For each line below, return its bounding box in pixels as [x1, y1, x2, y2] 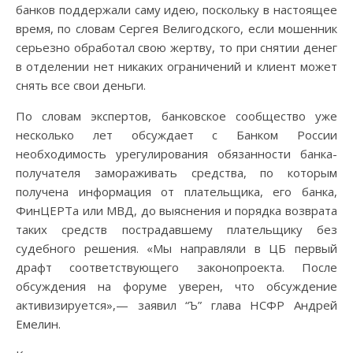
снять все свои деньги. [16, 76, 146, 93]
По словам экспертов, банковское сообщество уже [16, 107, 337, 124]
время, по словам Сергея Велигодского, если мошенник [16, 20, 337, 36]
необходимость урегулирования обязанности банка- [16, 145, 337, 162]
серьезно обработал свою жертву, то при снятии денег [16, 39, 337, 55]
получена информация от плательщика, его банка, [16, 183, 337, 199]
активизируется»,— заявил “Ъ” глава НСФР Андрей [16, 296, 337, 313]
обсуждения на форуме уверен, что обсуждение [16, 277, 337, 294]
